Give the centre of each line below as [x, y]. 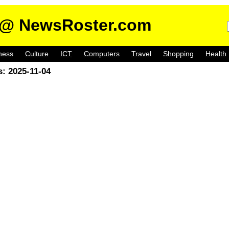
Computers [101, 54]
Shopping [178, 54]
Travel [141, 54]
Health [216, 54]
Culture [37, 54]
